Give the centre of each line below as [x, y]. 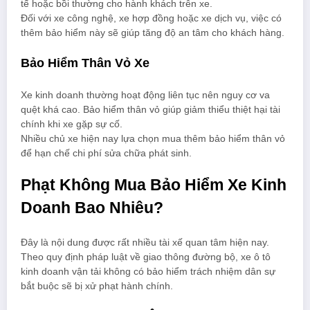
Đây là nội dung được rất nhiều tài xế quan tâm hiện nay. [145, 242]
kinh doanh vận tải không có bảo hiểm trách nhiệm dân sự [148, 271]
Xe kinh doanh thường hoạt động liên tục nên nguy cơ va [145, 95]
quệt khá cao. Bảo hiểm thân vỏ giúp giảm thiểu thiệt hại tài [151, 110]
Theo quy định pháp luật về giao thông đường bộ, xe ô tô [146, 257]
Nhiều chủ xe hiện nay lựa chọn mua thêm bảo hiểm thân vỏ [153, 139]
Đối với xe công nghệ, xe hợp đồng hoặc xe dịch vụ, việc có [151, 19]
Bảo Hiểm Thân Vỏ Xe [85, 63]
